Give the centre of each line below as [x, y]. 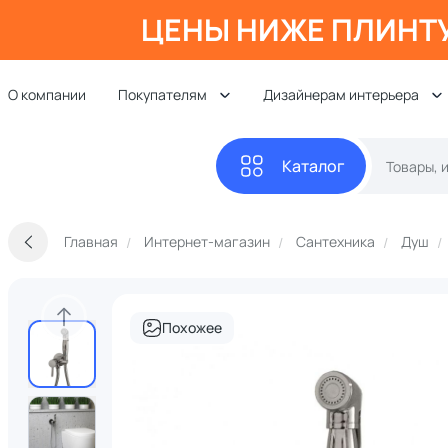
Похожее [192, 327]
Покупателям [162, 94]
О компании [47, 94]
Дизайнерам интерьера [341, 94]
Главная [91, 241]
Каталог [313, 166]
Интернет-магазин [207, 241]
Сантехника [335, 241]
